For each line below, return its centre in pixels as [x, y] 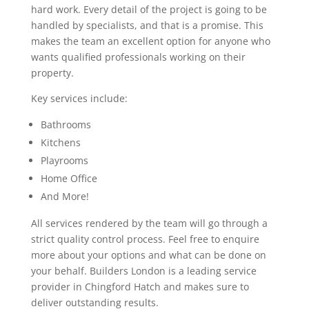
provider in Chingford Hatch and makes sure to [140, 287]
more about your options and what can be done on [148, 255]
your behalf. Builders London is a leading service [143, 271]
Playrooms [64, 160]
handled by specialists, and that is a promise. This [147, 25]
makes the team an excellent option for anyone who [150, 41]
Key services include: [79, 98]
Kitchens [60, 142]
